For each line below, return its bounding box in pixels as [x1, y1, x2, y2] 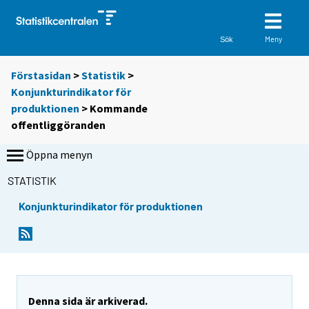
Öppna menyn [26, 148, 92, 162]
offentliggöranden [11, 118, 106, 132]
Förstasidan [11, 68, 71, 83]
